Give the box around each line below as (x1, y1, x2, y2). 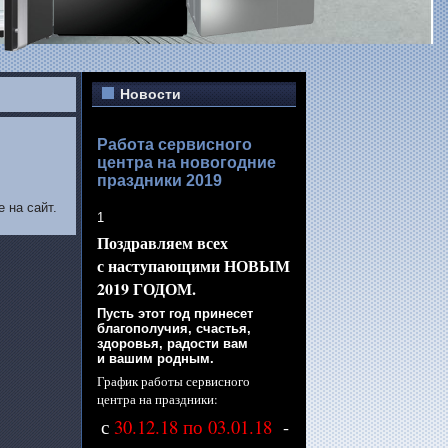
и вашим (97, 351, 153, 366)
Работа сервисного (97, 136, 252, 153)
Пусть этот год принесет (97, 306, 257, 321)
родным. (153, 351, 214, 366)
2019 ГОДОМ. (97, 277, 196, 300)
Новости (120, 86, 181, 102)
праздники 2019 (97, 172, 222, 189)
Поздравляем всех (97, 231, 228, 254)
